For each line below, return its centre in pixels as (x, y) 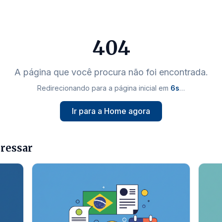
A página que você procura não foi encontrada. (111, 72)
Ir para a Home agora (111, 111)
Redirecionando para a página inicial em (103, 88)
